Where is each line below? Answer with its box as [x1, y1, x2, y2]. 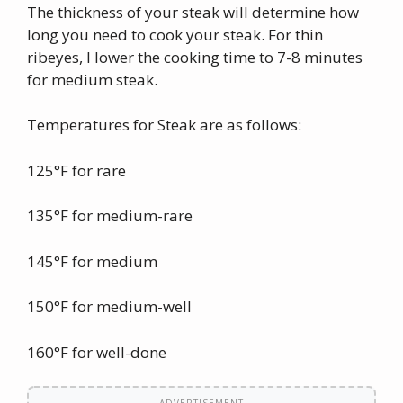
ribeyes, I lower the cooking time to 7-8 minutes [27, 46, 363, 67]
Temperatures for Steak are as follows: [27, 114, 301, 135]
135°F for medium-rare [27, 205, 193, 226]
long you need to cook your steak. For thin [27, 23, 323, 45]
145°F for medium [27, 250, 157, 272]
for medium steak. [27, 68, 157, 90]
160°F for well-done [27, 341, 166, 363]
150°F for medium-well [27, 296, 192, 317]
